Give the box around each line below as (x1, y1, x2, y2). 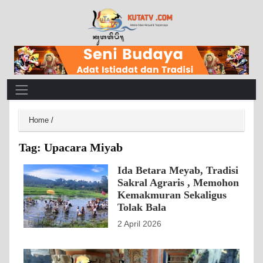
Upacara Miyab (44, 140, 123, 154)
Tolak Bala (117, 201, 166, 213)
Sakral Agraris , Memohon (117, 176, 239, 188)
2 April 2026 (117, 219, 161, 228)
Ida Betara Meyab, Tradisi (117, 164, 238, 176)
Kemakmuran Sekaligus (117, 188, 227, 201)
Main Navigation (6, 79, 99, 95)
